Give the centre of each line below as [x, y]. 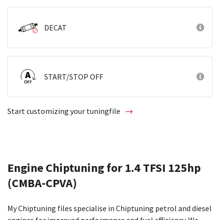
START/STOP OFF [74, 77]
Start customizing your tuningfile [65, 111]
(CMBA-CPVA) [42, 183]
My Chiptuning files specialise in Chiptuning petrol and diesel [110, 208]
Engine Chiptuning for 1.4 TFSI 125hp [104, 168]
